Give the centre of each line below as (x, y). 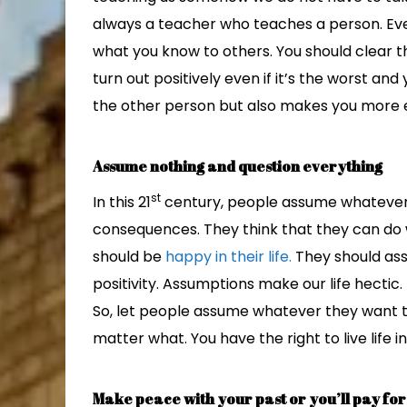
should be (129, 257)
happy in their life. (228, 257)
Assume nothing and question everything (238, 166)
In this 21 (122, 202)
